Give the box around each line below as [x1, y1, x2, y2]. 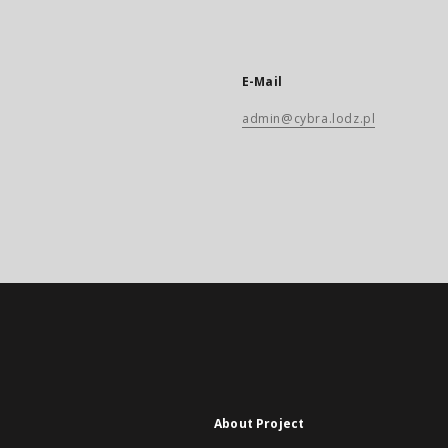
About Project [214, 415, 305, 432]
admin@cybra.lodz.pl [242, 110, 376, 127]
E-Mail [242, 73, 282, 90]
